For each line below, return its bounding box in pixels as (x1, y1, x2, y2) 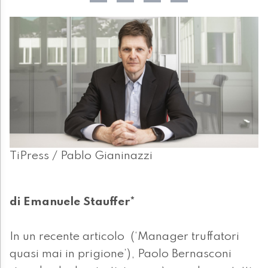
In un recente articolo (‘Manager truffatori (10, 230, 239, 243)
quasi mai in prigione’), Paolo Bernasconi (10, 248, 232, 260)
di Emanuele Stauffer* (10, 196, 135, 208)
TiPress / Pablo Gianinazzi (10, 150, 153, 162)
